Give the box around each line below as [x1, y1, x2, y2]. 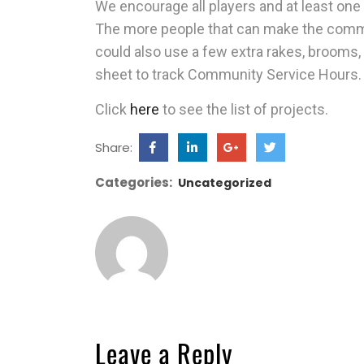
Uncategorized [178, 175, 271, 191]
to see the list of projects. [159, 101, 328, 118]
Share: [95, 139, 136, 156]
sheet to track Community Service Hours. [95, 66, 362, 83]
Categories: [95, 174, 172, 191]
